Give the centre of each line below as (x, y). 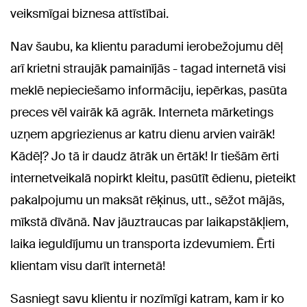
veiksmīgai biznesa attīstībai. (89, 14)
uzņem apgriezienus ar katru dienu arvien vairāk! (143, 134)
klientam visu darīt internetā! (88, 266)
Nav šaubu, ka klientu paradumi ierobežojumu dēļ (147, 47)
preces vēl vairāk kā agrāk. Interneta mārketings (142, 112)
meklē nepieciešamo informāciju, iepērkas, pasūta (149, 90)
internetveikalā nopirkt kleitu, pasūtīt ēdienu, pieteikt (153, 178)
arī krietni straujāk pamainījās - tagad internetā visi (148, 69)
